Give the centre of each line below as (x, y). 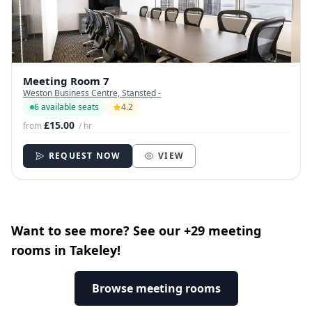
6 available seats (67, 107)
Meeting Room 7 (66, 81)
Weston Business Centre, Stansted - (92, 93)
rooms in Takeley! (66, 250)
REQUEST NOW (85, 156)
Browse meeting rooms (156, 289)
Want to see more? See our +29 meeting (136, 231)
